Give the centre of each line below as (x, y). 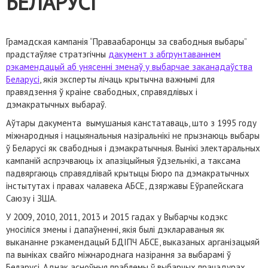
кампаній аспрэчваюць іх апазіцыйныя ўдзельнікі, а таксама (123, 161)
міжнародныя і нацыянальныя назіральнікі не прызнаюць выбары (133, 135)
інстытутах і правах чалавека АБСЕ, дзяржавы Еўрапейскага (125, 186)
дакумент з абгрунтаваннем (165, 54)
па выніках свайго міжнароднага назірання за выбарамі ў (118, 255)
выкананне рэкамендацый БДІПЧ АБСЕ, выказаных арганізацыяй (133, 242)
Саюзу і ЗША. (33, 198)
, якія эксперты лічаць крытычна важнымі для (127, 79)
